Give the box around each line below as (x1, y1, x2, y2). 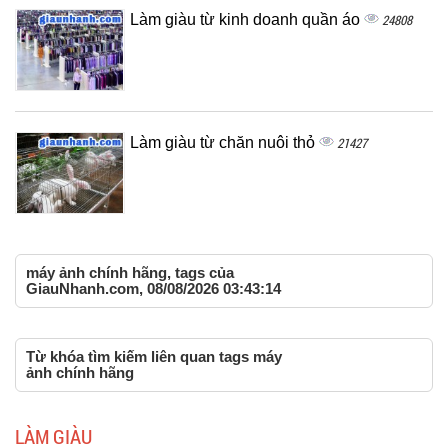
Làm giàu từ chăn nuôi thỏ (130, 134, 319, 151)
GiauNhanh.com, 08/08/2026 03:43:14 (26, 280, 281, 297)
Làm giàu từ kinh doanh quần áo (130, 11, 364, 28)
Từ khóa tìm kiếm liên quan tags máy (26, 348, 282, 365)
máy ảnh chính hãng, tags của (26, 264, 234, 281)
